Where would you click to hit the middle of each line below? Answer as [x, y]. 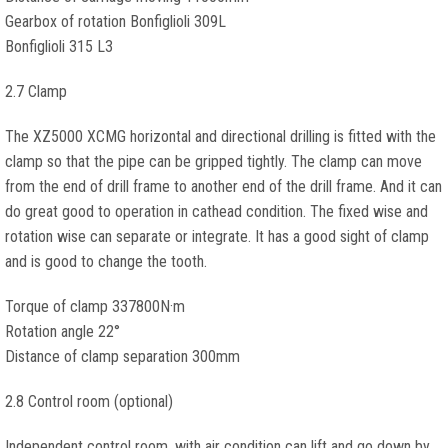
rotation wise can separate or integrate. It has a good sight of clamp [217, 236]
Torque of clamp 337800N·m [95, 306]
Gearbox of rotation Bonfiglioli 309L [115, 21]
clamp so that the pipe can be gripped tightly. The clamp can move [213, 161]
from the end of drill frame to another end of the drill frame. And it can [223, 186]
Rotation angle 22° [62, 331]
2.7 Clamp [36, 91]
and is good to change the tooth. [106, 261]
